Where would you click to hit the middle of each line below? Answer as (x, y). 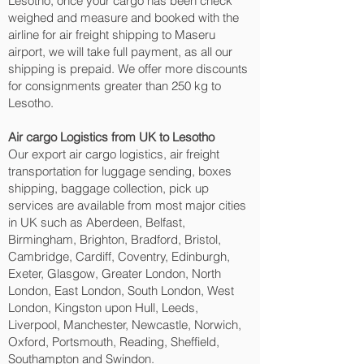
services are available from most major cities (127, 205)
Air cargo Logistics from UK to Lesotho (111, 137)
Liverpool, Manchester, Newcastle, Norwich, (125, 325)
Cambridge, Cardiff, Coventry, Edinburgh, (119, 256)
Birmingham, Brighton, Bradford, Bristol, (115, 239)
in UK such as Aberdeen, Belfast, (97, 222)
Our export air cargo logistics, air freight (114, 154)
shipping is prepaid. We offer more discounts (128, 69)
